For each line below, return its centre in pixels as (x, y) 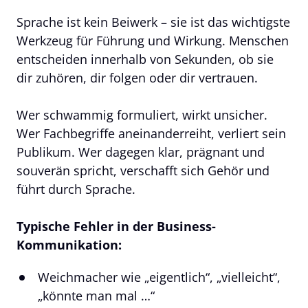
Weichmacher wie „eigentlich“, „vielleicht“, (159, 277)
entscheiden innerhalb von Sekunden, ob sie (145, 59)
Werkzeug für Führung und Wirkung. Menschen (153, 40)
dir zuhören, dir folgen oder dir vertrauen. (137, 77)
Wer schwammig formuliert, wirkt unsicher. (142, 114)
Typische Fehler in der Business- (116, 226)
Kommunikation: (69, 244)
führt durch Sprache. (76, 189)
